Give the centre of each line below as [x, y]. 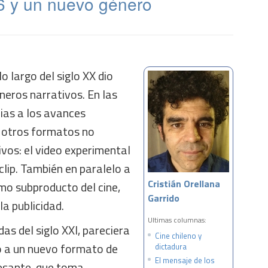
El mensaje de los [185, 260]
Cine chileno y [178, 236]
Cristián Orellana [184, 184]
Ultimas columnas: [177, 220]
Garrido [164, 198]
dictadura [171, 246]
